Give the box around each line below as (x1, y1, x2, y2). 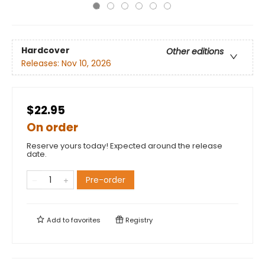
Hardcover (21, 44, 70, 57)
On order (27, 119, 78, 135)
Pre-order (86, 174, 125, 186)
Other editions (166, 46, 224, 58)
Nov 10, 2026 (62, 57, 111, 70)
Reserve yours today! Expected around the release (27, 140, 222, 151)
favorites (71, 215, 101, 225)
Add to (45, 215, 71, 225)
